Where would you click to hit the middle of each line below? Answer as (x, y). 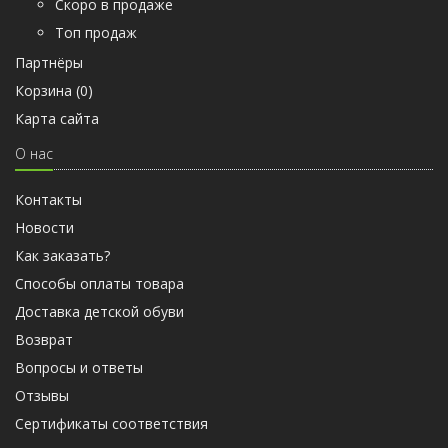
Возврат (44, 339)
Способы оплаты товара (99, 283)
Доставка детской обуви (99, 311)
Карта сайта (57, 118)
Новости (44, 227)
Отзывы (42, 395)
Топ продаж (96, 32)
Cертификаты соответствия (111, 423)
